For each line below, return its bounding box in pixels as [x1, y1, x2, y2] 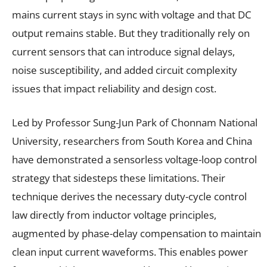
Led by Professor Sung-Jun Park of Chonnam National [12, 115, 257, 129]
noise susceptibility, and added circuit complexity [12, 63, 237, 77]
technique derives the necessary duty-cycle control [12, 189, 247, 203]
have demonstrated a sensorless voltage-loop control [12, 152, 257, 166]
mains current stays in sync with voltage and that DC [12, 7, 252, 21]
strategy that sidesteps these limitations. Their [12, 170, 225, 185]
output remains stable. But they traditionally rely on [12, 26, 250, 40]
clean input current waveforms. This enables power [12, 244, 248, 259]
